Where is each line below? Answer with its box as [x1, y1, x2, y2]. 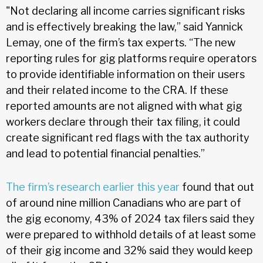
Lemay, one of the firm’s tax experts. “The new [6, 36, 235, 49]
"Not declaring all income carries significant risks [6, 4, 245, 17]
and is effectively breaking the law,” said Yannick [6, 20, 243, 33]
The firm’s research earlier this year [6, 180, 180, 193]
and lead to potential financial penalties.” [6, 147, 205, 160]
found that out [180, 180, 254, 193]
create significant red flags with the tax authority [6, 131, 249, 144]
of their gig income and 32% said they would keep [6, 244, 252, 257]
